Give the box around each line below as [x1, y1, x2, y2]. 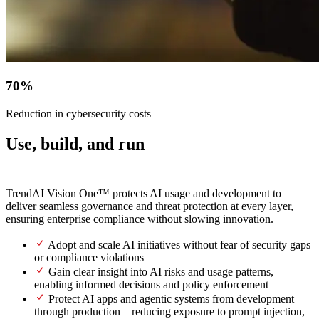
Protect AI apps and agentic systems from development [46, 292, 294, 305]
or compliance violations [34, 251, 144, 263]
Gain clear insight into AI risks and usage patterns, [46, 265, 273, 278]
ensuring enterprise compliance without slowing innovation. [6, 212, 273, 225]
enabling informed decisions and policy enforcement [34, 278, 268, 291]
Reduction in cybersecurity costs [6, 107, 151, 120]
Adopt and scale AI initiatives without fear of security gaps [46, 238, 310, 251]
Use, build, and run [6, 134, 145, 153]
